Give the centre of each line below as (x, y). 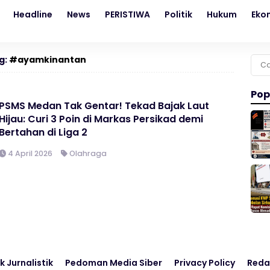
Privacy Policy (205, 263)
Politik (178, 14)
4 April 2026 (30, 153)
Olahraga (88, 153)
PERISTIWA (127, 14)
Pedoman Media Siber (114, 263)
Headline (33, 14)
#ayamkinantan (48, 60)
